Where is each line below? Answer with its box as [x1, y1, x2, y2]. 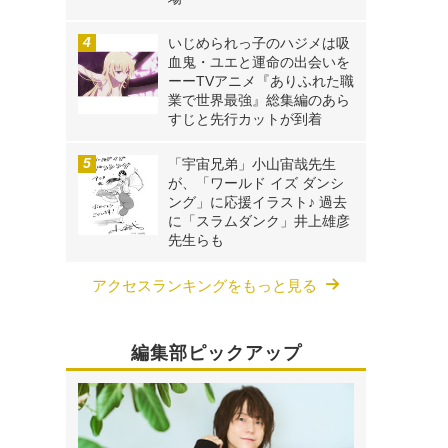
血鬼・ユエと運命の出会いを [168, 54, 350, 71]
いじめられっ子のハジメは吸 [168, 35, 350, 52]
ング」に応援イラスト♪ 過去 [168, 194, 347, 211]
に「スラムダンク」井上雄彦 [168, 213, 350, 230]
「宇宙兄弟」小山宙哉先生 [168, 156, 336, 173]
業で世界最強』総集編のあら [168, 92, 350, 109]
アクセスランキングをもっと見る [92, 277, 317, 295]
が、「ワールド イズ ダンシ [168, 175, 344, 192]
